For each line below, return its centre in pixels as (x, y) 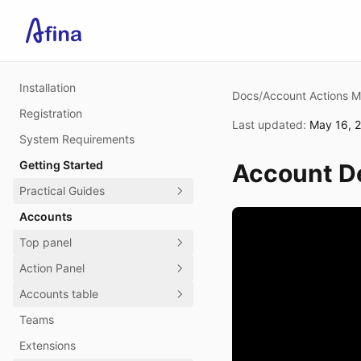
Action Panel (52, 268)
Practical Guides (62, 191)
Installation (48, 87)
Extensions (48, 345)
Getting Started (61, 165)
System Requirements (77, 139)
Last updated (268, 124)
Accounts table (59, 294)
